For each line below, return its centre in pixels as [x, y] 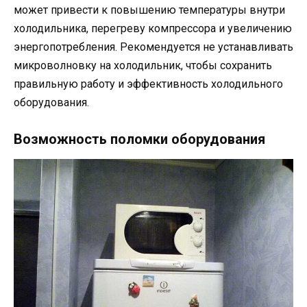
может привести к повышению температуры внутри [149, 10]
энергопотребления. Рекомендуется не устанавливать [153, 47]
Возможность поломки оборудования [139, 139]
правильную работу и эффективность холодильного [148, 84]
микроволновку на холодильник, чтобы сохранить [143, 65]
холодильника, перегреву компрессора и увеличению [153, 28]
